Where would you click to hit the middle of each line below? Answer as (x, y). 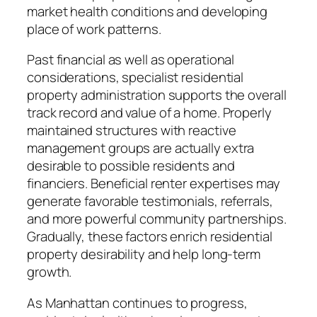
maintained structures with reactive (132, 131)
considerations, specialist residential (136, 77)
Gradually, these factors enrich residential (150, 237)
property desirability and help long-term (144, 254)
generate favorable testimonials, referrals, (150, 201)
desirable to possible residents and (131, 166)
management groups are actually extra (141, 148)
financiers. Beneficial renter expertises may (154, 184)
